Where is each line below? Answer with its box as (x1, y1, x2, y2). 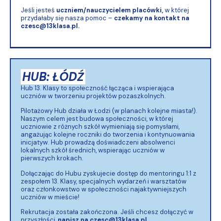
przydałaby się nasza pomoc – (21, 13, 114, 22)
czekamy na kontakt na (114, 13, 189, 22)
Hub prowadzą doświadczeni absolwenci (51, 138, 175, 147)
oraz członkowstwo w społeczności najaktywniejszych (21, 184, 186, 193)
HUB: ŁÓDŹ (22, 69, 84, 84)
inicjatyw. (21, 138, 51, 147)
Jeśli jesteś (21, 5, 56, 14)
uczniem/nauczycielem (56, 5, 131, 14)
